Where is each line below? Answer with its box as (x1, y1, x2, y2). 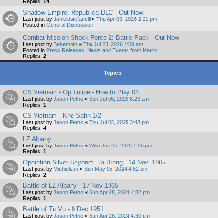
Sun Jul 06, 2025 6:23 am (89, 96, 149, 102)
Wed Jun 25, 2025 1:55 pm (89, 143, 152, 149)
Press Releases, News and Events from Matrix (46, 47, 157, 54)
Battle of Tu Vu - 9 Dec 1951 (23, 205, 104, 213)
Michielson (54, 166, 78, 172)
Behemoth (54, 41, 77, 48)
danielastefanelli (54, 16, 91, 22)
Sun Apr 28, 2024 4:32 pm (89, 189, 150, 196)
